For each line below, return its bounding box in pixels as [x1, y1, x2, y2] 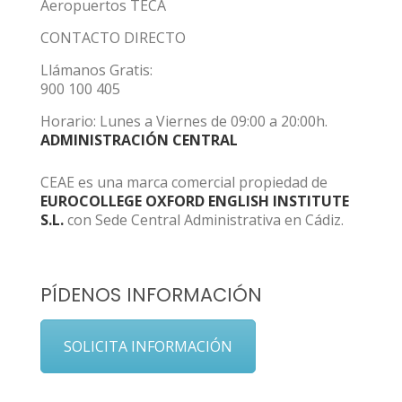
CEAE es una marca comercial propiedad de [40, 172, 328, 192]
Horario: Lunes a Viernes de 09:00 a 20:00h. [40, 111, 328, 131]
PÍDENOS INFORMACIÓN [40, 282, 262, 308]
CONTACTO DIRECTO [40, 28, 186, 48]
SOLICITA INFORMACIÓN [64, 336, 232, 356]
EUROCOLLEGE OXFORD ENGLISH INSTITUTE [40, 191, 349, 211]
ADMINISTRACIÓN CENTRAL [40, 130, 238, 150]
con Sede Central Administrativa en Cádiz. [64, 210, 344, 230]
